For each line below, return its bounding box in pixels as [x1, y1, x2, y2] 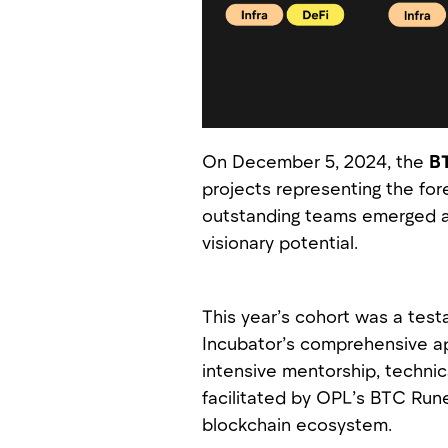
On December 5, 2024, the [202, 149, 429, 172]
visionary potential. [202, 230, 358, 253]
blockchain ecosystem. [202, 412, 392, 435]
